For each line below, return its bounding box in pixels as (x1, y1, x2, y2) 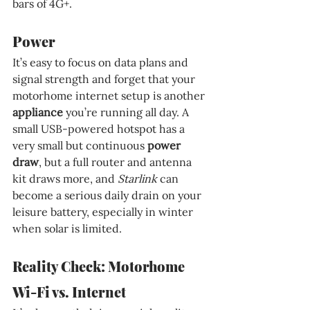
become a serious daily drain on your (12, 188, 204, 202)
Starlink (118, 171, 160, 185)
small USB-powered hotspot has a (12, 121, 188, 136)
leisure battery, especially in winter (12, 204, 196, 219)
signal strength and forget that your (12, 71, 198, 86)
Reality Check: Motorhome (12, 256, 188, 275)
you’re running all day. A (66, 104, 192, 119)
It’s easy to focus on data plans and (12, 55, 191, 69)
